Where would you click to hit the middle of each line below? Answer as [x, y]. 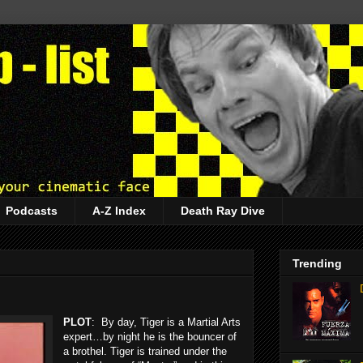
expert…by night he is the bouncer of [150, 336]
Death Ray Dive [223, 211]
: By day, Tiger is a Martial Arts [166, 322]
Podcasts [32, 211]
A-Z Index [119, 211]
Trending [317, 264]
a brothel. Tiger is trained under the [145, 351]
